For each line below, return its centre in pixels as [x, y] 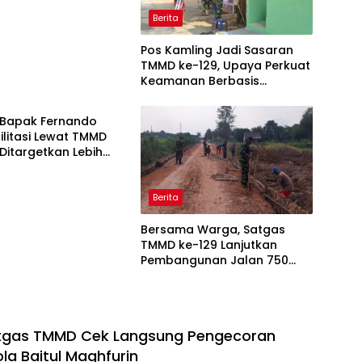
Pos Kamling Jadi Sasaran [217, 50]
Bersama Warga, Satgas [213, 229]
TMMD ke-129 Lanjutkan [208, 244]
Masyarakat [176, 96]
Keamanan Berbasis [200, 80]
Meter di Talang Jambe [209, 275]
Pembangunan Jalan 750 [214, 260]
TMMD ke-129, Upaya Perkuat [225, 65]
